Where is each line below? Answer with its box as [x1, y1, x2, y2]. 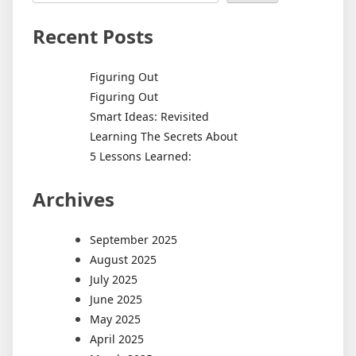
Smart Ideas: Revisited [90, 108, 209, 124]
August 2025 [90, 251, 157, 267]
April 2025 [90, 331, 144, 346]
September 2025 [90, 231, 177, 247]
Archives [33, 185, 114, 212]
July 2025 [90, 271, 137, 287]
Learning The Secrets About [90, 128, 238, 144]
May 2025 [90, 311, 141, 327]
